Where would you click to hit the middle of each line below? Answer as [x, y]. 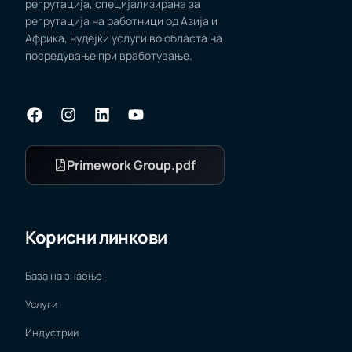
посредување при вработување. [109, 55]
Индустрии [52, 332]
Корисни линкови [96, 237]
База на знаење [64, 275]
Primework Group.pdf [132, 165]
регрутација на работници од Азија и [122, 20]
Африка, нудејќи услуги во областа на [124, 38]
